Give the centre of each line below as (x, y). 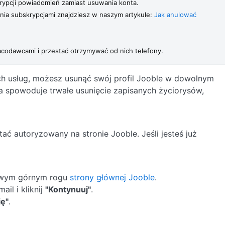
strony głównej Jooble (112, 177)
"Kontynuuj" (68, 189)
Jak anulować (175, 15)
